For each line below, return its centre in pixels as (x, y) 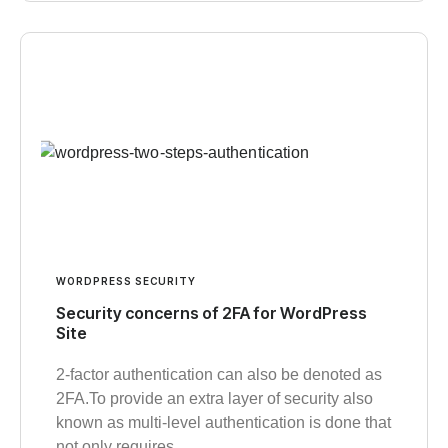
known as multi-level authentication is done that (223, 422)
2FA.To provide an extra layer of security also (214, 398)
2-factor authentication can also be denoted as (219, 374)
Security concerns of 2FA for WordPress (211, 312)
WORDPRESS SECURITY (126, 280)
